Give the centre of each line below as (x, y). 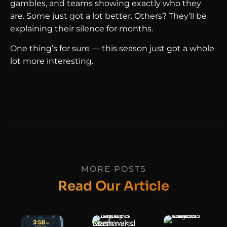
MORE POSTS (113, 169)
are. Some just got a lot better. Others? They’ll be (108, 16)
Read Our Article (113, 186)
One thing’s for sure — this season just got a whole (112, 49)
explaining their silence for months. (82, 28)
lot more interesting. (52, 61)
